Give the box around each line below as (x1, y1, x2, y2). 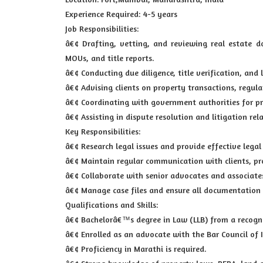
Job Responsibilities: (65, 23, 139, 33)
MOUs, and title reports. (65, 53, 154, 63)
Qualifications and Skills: (65, 200, 158, 210)
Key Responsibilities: (65, 126, 140, 136)
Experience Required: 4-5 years (65, 9, 177, 19)
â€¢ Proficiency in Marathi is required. (65, 244, 207, 254)
